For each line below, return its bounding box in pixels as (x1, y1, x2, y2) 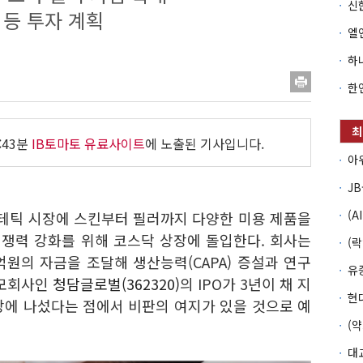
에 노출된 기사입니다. (144, 134, 264, 153)
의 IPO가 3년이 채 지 (180, 273, 311, 294)
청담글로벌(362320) (53, 273, 180, 294)
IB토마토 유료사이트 (31, 134, 145, 153)
